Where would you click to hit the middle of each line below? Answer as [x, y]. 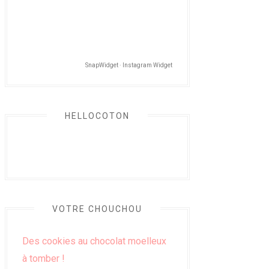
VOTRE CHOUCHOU [97, 209]
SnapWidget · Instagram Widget [129, 65]
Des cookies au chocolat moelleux [94, 241]
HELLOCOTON [97, 116]
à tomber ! [44, 258]
